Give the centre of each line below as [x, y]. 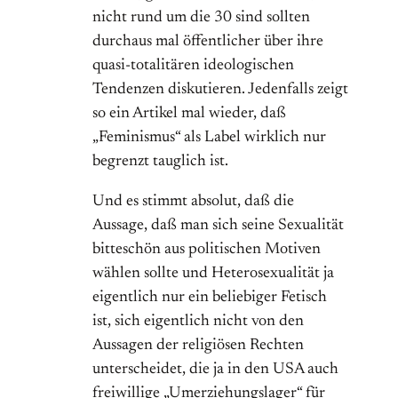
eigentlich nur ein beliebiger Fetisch [210, 298]
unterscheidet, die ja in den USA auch [215, 370]
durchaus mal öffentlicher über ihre [208, 42]
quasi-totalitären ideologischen [193, 66]
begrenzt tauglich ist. [160, 162]
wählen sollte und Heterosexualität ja [213, 274]
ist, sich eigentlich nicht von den [198, 322]
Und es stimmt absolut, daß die [193, 202]
